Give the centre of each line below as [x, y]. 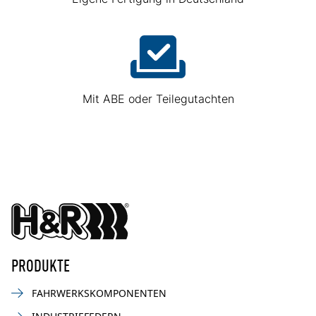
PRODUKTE [41, 264]
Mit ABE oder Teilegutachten [158, 98]
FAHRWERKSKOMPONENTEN [99, 293]
